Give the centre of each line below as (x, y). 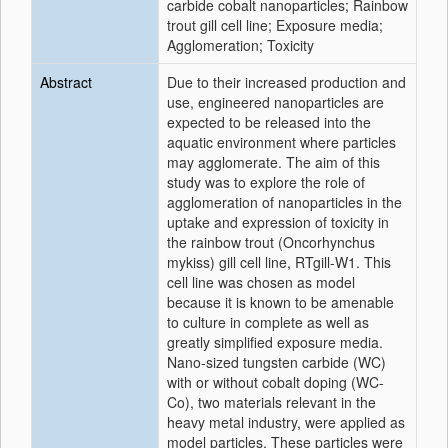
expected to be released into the (269, 122)
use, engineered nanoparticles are (275, 102)
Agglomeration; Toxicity (240, 45)
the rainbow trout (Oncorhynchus (271, 242)
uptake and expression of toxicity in (278, 222)
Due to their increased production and (286, 82)
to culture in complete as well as (268, 322)
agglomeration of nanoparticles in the (284, 202)
